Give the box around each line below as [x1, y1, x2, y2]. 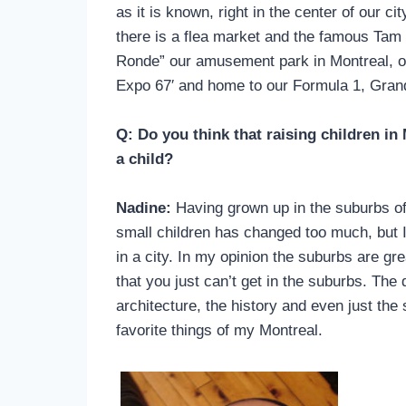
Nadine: [116, 198, 171, 217]
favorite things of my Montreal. [116, 321, 323, 339]
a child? [116, 150, 173, 168]
